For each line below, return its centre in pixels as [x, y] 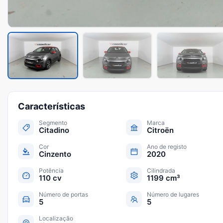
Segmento [53, 123]
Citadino [54, 130]
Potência [51, 171]
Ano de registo [167, 147]
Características [52, 107]
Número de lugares [173, 195]
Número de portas [63, 195]
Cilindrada [161, 171]
